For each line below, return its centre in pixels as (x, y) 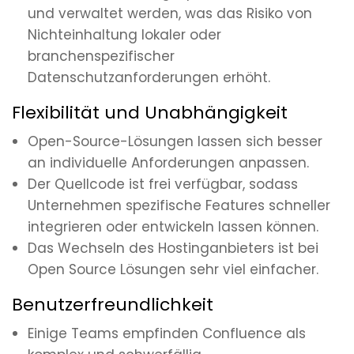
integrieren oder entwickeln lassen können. (173, 227)
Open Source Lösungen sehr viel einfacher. (173, 270)
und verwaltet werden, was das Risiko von (170, 14)
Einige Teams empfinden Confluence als (167, 334)
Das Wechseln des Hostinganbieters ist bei (173, 249)
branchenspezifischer (101, 56)
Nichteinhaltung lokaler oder (124, 35)
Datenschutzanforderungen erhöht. (149, 78)
